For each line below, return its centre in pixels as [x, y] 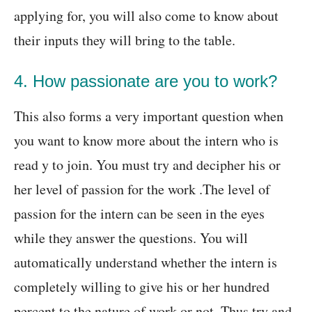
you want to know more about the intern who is [146, 141]
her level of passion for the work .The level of [142, 189]
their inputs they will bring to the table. [125, 40]
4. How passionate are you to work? [146, 81]
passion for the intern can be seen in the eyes [139, 214]
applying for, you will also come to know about [146, 16]
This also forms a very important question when [149, 116]
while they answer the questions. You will [131, 238]
